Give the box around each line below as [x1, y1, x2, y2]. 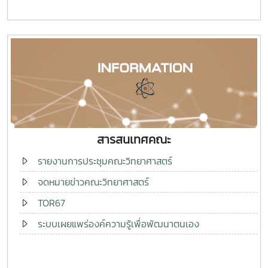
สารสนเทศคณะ [97, 130, 171, 148]
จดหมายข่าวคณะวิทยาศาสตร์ [38, 174, 149, 189]
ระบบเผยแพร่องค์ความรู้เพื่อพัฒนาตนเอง [38, 216, 199, 231]
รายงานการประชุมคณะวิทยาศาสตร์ [38, 153, 172, 168]
